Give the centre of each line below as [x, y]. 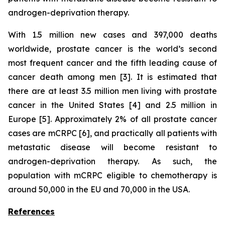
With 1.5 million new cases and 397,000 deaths [113, 35]
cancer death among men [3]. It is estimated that [113, 77]
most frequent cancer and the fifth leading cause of [113, 63]
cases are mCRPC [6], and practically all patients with [113, 133]
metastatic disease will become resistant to [113, 147]
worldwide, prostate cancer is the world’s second [113, 49]
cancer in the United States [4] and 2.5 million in [113, 105]
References [31, 211]
